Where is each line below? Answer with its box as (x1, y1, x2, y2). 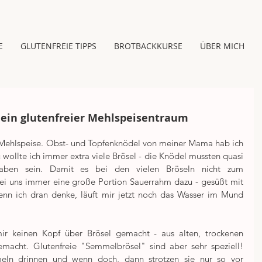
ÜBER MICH (200, 40, 244, 51)
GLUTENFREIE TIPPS (20, 40, 96, 51)
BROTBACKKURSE (114, 40, 182, 51)
